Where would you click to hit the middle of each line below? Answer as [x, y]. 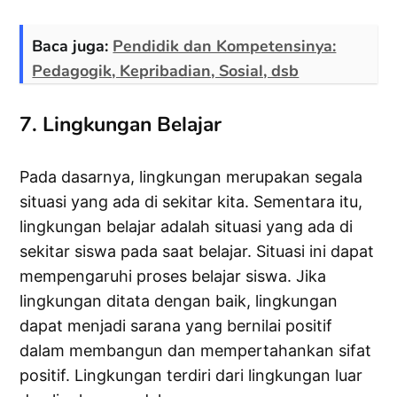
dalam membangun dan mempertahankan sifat [196, 351]
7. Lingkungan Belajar [121, 125]
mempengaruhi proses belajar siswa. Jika [173, 276]
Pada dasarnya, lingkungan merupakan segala [191, 177]
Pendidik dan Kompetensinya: [225, 47]
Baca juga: [73, 47]
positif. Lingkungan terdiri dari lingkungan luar [191, 376]
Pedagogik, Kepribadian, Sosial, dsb [166, 71]
